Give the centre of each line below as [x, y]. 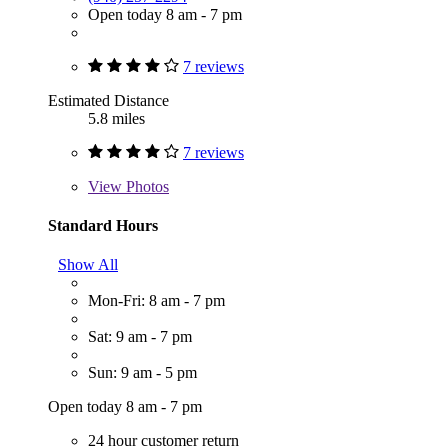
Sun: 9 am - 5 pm [142, 373]
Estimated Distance [108, 100]
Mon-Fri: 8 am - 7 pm [156, 301]
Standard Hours [103, 225]
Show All [88, 265]
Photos [145, 186]
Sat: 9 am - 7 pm [140, 337]
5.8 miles [116, 118]
